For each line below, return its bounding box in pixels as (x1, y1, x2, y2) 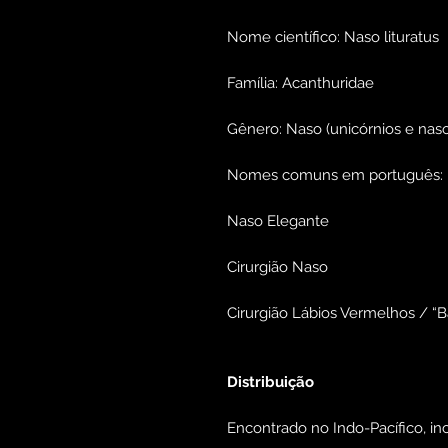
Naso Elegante (227, 212, 329, 231)
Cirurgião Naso (227, 258, 328, 277)
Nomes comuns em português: (227, 166, 443, 185)
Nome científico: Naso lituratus (227, 28, 439, 47)
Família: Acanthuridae (227, 74, 374, 93)
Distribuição (227, 373, 314, 392)
